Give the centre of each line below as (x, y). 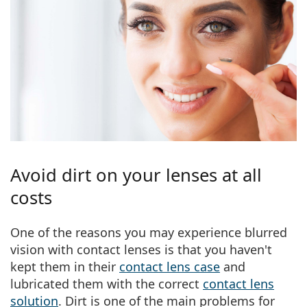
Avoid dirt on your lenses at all (136, 175)
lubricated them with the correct (107, 283)
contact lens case (170, 266)
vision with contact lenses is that (108, 249)
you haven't (238, 249)
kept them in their (65, 266)
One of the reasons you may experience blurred (149, 232)
